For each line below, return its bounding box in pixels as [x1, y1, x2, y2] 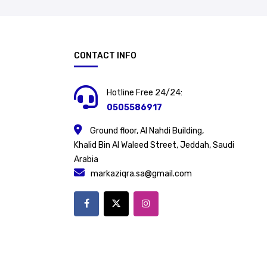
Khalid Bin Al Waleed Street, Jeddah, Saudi [74, 140, 234, 151]
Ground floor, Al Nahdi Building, [88, 126, 204, 136]
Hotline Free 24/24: [107, 88, 182, 98]
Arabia [74, 154, 98, 165]
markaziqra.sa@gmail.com [91, 169, 192, 179]
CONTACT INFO [74, 51, 136, 61]
